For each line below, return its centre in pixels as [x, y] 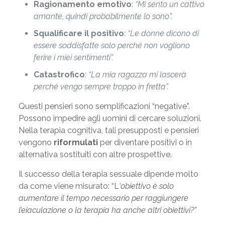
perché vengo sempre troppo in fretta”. [101, 87]
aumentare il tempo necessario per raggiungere [103, 198]
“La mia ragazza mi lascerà [137, 75]
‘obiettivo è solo [146, 186]
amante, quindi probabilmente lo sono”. [103, 16]
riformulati [76, 142]
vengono [36, 142]
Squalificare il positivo [79, 33]
